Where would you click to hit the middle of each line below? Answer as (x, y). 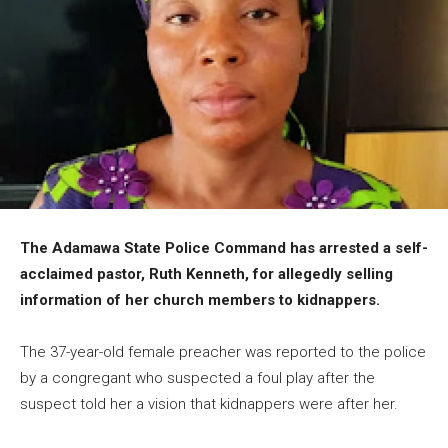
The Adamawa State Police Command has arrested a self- (224, 247)
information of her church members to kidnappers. (200, 299)
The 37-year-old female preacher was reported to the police (223, 351)
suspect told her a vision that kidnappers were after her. (209, 403)
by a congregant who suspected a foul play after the (197, 377)
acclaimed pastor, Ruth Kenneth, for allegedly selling (206, 273)
